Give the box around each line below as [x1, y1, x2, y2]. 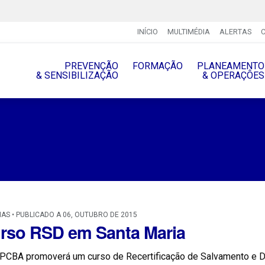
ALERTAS [219, 27, 251, 37]
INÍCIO [137, 27, 158, 37]
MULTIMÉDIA [167, 27, 210, 37]
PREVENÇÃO [64, 60, 118, 72]
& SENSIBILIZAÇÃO [35, 69, 118, 81]
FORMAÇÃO [132, 60, 183, 72]
